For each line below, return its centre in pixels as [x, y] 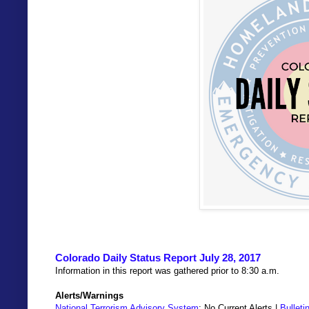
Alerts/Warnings [89, 296]
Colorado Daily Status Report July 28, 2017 [158, 258]
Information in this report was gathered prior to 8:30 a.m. [167, 271]
